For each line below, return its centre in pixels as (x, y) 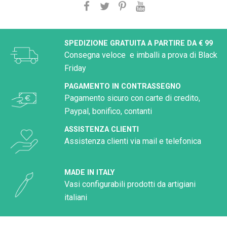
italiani (76, 197)
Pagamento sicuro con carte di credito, (132, 98)
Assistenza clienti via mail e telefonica (134, 141)
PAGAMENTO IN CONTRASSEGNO (123, 86)
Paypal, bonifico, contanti (108, 111)
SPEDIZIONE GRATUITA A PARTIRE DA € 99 (139, 43)
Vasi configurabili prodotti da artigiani (130, 184)
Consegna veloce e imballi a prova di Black (141, 55)
